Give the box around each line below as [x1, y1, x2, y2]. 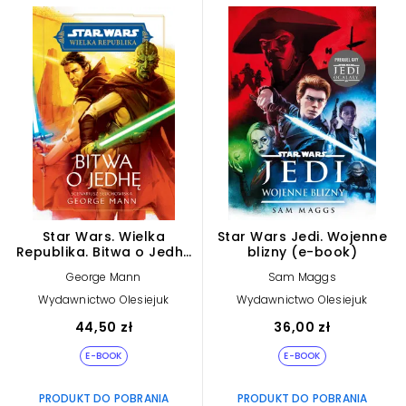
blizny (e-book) [246, 243, 358, 262]
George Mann [66, 269, 141, 285]
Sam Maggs [268, 269, 336, 285]
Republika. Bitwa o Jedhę [15, 243, 192, 262]
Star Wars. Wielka [42, 227, 166, 246]
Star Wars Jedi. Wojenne [217, 227, 388, 246]
